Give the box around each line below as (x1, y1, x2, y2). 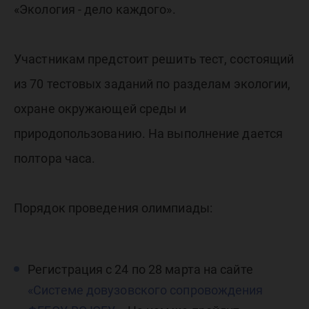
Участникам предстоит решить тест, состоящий (14, 52, 295, 66)
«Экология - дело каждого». (14, 2, 176, 17)
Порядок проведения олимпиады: (14, 201, 212, 215)
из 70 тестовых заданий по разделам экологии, (14, 77, 291, 91)
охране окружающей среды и (14, 101, 187, 116)
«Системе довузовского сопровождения (28, 283, 263, 297)
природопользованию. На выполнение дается (14, 126, 283, 141)
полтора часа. (14, 151, 96, 166)
